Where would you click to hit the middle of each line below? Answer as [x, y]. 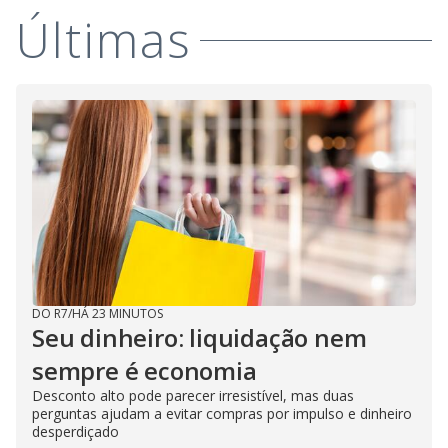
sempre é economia [144, 371]
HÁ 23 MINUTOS [117, 314]
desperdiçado [75, 432]
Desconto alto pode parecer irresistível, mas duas [193, 396]
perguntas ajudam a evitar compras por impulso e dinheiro [222, 414]
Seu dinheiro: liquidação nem [199, 338]
